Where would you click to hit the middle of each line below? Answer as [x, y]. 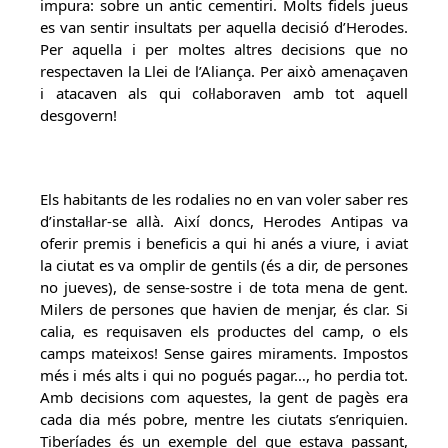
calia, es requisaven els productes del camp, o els [224, 331]
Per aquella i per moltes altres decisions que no [224, 49]
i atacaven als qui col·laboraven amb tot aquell [224, 93]
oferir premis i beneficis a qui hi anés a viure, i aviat [224, 243]
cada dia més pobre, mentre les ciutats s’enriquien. [224, 419]
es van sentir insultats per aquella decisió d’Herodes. [224, 27]
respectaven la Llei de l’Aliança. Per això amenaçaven [224, 71]
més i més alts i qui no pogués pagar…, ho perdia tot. [224, 375]
